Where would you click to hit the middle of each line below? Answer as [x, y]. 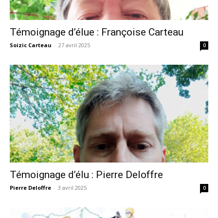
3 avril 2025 [72, 188]
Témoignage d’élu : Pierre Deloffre [86, 175]
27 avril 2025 [74, 45]
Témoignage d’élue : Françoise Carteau [97, 32]
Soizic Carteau [31, 45]
